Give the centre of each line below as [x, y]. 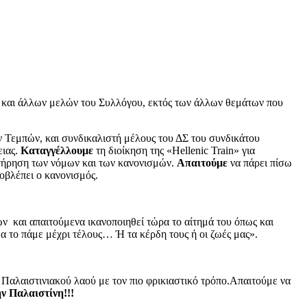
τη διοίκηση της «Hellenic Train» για [174, 150]
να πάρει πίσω [260, 162]
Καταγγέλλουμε [57, 150]
